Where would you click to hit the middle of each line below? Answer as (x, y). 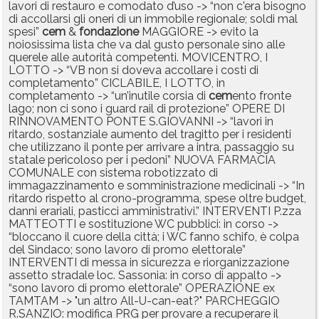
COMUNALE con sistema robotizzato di (113, 173)
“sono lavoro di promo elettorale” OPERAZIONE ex (142, 288)
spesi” (25, 32)
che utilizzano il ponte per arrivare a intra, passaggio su (151, 147)
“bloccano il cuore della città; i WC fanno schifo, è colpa (154, 237)
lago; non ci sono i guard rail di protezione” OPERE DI (147, 109)
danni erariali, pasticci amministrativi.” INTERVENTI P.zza (155, 211)
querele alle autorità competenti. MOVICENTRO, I (138, 58)
